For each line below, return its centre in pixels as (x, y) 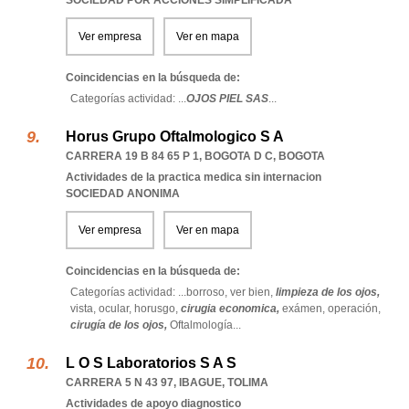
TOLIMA (248, 383)
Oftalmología (201, 325)
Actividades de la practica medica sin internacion (194, 177)
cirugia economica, (231, 309)
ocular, (116, 309)
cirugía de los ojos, (120, 325)
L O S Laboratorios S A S (151, 363)
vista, (84, 309)
